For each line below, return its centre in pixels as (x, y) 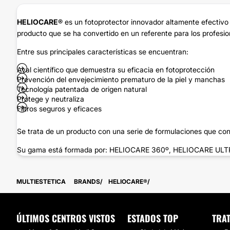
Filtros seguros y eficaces (59, 109)
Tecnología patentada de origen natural (82, 89)
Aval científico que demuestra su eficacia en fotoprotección (116, 70)
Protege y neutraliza (51, 99)
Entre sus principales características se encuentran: (103, 52)
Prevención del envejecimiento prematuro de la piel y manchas (121, 79)
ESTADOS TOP (153, 218)
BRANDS (87, 181)
